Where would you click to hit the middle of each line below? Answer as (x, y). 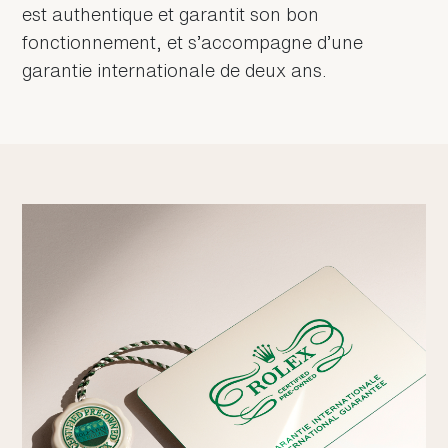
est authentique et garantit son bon (171, 14)
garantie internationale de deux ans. (175, 70)
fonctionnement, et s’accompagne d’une (193, 42)
